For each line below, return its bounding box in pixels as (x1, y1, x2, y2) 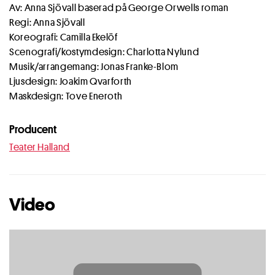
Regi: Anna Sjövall (9, 16, 85, 29)
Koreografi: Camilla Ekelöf (9, 31, 118, 44)
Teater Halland (9, 141, 70, 153)
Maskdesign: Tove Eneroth (9, 90, 123, 103)
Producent (9, 122, 56, 136)
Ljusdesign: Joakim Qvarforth (9, 75, 132, 88)
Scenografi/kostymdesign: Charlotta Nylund (9, 45, 199, 58)
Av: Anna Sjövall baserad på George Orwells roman (9, 1, 229, 14)
